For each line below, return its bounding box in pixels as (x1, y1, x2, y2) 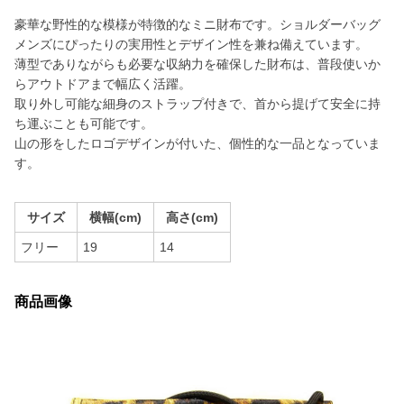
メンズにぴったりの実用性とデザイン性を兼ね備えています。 (14, 37, 368, 51)
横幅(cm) (89, 210, 142, 225)
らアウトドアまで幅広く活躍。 (14, 77, 191, 91)
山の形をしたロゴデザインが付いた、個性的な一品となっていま (14, 136, 381, 151)
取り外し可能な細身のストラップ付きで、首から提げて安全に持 (14, 96, 381, 111)
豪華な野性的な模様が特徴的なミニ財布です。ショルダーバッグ (14, 17, 381, 32)
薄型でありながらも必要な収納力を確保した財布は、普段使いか (14, 57, 381, 71)
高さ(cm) (166, 210, 218, 225)
